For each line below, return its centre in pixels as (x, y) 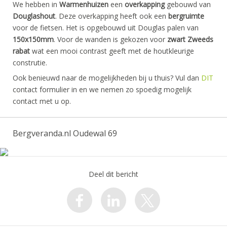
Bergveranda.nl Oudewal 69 (65, 133)
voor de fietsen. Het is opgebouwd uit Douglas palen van (106, 28)
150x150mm (33, 39)
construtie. (30, 63)
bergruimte (186, 16)
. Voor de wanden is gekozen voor (110, 39)
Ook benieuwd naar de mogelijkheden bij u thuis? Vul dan (107, 78)
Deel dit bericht (113, 174)
